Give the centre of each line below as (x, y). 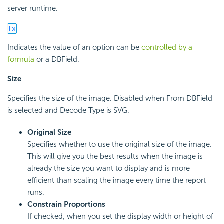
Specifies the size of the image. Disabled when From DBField (110, 98)
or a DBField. (57, 59)
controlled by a (167, 47)
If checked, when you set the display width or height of (120, 216)
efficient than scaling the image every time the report (117, 180)
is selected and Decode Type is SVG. (68, 110)
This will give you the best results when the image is (115, 156)
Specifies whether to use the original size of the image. (120, 144)
